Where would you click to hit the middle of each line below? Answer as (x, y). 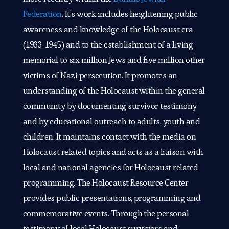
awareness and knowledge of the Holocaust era (108, 29)
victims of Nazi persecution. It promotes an (100, 75)
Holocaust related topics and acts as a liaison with (113, 152)
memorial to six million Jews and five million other (114, 60)
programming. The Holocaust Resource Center (106, 183)
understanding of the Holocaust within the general (114, 91)
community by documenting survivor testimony (110, 106)
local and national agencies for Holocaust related (110, 167)
